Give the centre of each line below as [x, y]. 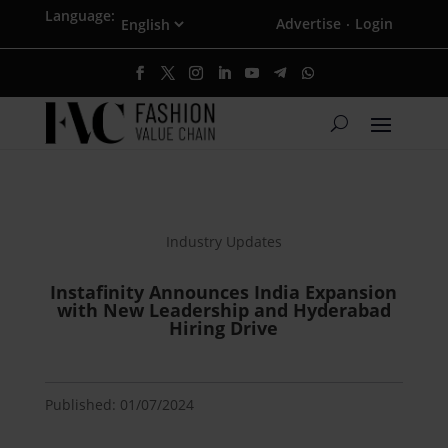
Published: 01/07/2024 [119, 405]
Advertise [309, 23]
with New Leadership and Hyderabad [223, 310]
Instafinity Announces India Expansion [224, 292]
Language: [79, 15]
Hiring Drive [224, 328]
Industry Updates [223, 242]
